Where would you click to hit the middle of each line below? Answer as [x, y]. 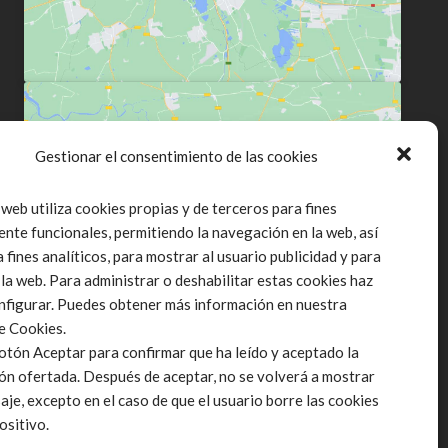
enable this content [212, 229]
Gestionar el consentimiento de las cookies [176, 156]
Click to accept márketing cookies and [213, 206]
